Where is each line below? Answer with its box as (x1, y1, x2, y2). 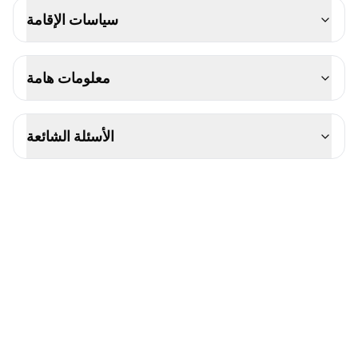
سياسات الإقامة (26, 10, 118, 29)
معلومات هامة (26, 68, 110, 87)
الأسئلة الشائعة (26, 126, 114, 145)
